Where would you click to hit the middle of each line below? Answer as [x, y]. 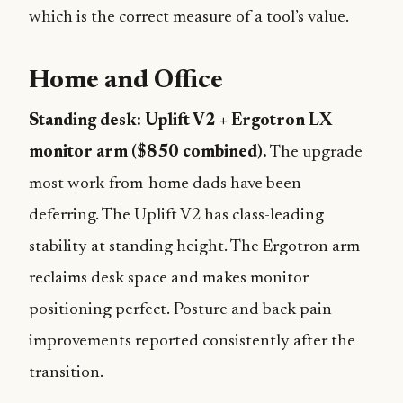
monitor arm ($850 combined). [148, 152]
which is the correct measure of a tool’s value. [189, 18]
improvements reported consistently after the [192, 341]
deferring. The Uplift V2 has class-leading [176, 215]
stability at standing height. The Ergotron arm [194, 247]
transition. [66, 373]
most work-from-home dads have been [165, 184]
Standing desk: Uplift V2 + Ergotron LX [180, 121]
